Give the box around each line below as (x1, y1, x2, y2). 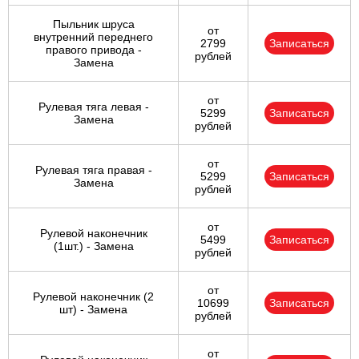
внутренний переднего (34, 30, 153, 44)
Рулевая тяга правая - (34, 163, 152, 177)
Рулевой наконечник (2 (33, 290, 154, 304)
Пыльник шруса (52, 18, 135, 31)
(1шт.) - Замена (53, 240, 134, 253)
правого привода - (45, 43, 142, 57)
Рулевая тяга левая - (38, 100, 149, 114)
